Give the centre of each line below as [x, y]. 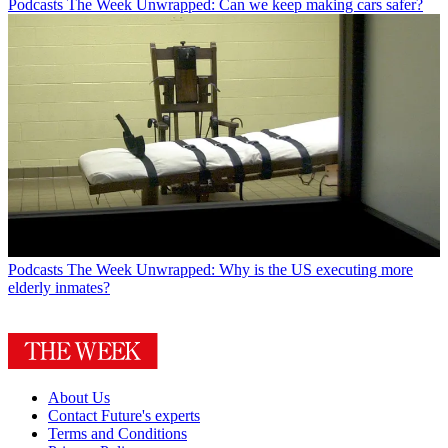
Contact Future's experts [124, 416]
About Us [79, 398]
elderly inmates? [59, 288]
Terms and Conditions [117, 434]
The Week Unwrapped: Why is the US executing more [240, 270]
